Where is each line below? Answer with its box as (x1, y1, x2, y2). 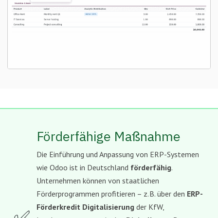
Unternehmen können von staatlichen (36, 176, 159, 186)
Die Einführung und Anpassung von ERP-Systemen (36, 149, 199, 160)
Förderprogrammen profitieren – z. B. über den (36, 189, 187, 199)
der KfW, (134, 202, 164, 212)
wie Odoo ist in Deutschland (36, 163, 130, 173)
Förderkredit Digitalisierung (36, 202, 134, 212)
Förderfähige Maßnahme (36, 127, 181, 145)
